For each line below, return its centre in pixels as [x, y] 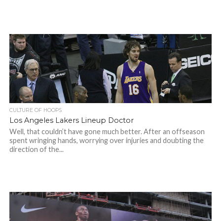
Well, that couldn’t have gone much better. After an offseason [107, 131]
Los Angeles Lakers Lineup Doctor [71, 120]
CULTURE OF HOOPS [35, 110]
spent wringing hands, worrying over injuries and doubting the [106, 140]
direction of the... [36, 149]
